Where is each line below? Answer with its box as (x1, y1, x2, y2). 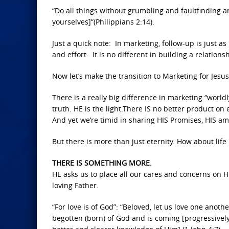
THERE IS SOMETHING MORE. (52, 158, 152, 168)
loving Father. (52, 180, 99, 190)
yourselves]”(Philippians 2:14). (52, 17, 154, 27)
